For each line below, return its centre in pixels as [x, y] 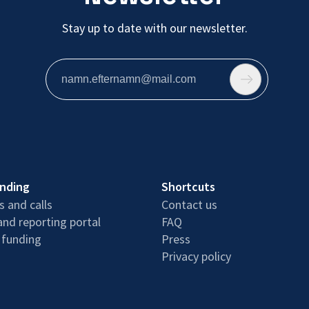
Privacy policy [196, 256]
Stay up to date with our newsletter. [154, 28]
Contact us [189, 204]
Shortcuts [188, 186]
